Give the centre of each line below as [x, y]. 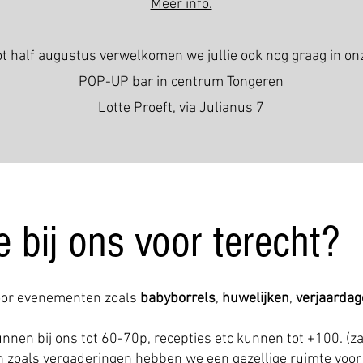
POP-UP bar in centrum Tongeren [181, 82]
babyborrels [178, 299]
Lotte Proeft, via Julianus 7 [181, 108]
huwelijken [256, 299]
